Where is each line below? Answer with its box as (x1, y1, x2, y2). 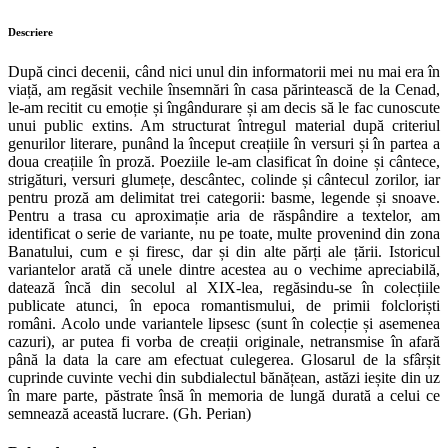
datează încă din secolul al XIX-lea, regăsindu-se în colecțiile (8, 278, 440, 296)
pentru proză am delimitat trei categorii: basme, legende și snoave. (8, 188, 440, 206)
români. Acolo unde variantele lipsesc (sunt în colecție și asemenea (8, 314, 440, 332)
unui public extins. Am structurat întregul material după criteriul (8, 116, 440, 134)
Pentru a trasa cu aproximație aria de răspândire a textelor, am (8, 206, 440, 224)
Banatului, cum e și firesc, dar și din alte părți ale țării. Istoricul (8, 242, 440, 260)
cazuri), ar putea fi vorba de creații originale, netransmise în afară (8, 332, 440, 350)
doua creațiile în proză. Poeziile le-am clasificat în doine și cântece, (8, 152, 440, 170)
